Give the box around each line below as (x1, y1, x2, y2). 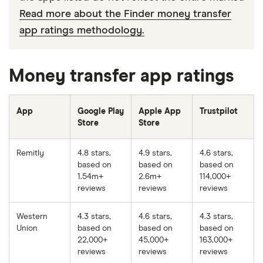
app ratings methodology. (19, 25, 144, 36)
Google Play (77, 107, 124, 116)
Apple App (139, 107, 181, 116)
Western (16, 213, 48, 221)
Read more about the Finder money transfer (19, 9, 231, 20)
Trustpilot (200, 107, 238, 116)
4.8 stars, (77, 149, 111, 158)
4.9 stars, (139, 149, 172, 158)
